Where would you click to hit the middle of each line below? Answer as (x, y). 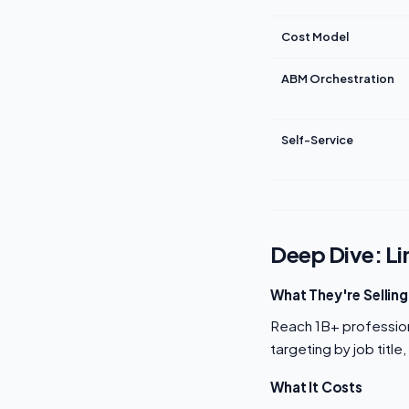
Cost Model (315, 37)
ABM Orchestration (338, 79)
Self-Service (317, 140)
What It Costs (317, 387)
